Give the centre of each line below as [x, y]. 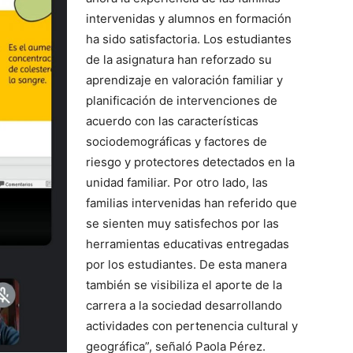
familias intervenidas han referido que [191, 203]
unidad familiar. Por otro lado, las [177, 182]
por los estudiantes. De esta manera [186, 264]
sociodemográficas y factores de [176, 141]
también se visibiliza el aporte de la [184, 284]
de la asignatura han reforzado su [179, 59]
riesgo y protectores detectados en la [190, 162]
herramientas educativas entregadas [188, 243]
